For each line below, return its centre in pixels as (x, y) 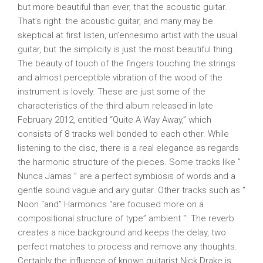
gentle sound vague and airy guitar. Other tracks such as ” (131, 190)
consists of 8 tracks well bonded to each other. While (123, 134)
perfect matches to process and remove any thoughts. (127, 247)
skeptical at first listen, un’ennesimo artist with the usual (127, 35)
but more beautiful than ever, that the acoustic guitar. (122, 7)
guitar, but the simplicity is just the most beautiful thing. (126, 49)
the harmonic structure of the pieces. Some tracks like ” (129, 162)
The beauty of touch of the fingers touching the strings (127, 63)
